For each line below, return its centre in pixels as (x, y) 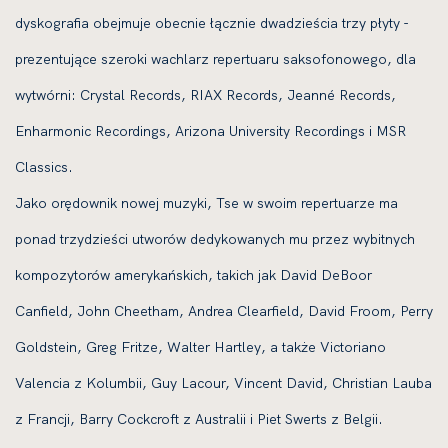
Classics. (44, 167)
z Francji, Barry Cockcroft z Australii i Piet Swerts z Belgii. (199, 419)
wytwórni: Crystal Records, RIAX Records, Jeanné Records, (205, 95)
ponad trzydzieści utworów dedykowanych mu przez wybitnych (215, 239)
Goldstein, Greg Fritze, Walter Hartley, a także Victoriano (200, 347)
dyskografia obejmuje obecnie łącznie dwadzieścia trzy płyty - (211, 23)
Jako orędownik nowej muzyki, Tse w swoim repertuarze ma (206, 203)
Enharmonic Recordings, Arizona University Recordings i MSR (210, 131)
